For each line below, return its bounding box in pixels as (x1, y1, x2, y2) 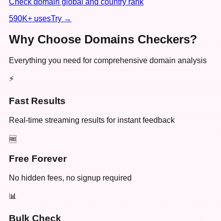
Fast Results (9, 96, 66, 107)
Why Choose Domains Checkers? (9, 33, 197, 46)
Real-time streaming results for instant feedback (9, 115, 175, 124)
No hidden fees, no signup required (9, 174, 132, 183)
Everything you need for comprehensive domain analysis (9, 56, 207, 65)
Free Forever (9, 153, 67, 164)
